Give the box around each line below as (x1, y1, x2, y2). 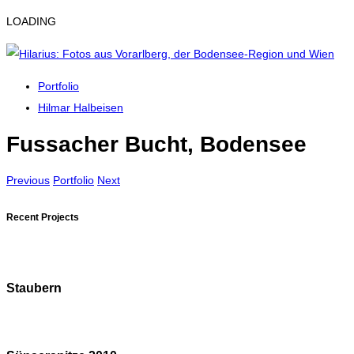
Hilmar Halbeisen (38, 101, 123, 114)
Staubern (6, 280, 62, 295)
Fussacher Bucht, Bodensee (6, 131, 307, 156)
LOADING (6, 15, 56, 28)
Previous (6, 173, 50, 186)
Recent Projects (6, 211, 79, 222)
